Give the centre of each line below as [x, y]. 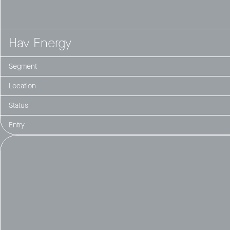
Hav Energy [40, 43]
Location [22, 86]
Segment [23, 67]
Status [18, 106]
